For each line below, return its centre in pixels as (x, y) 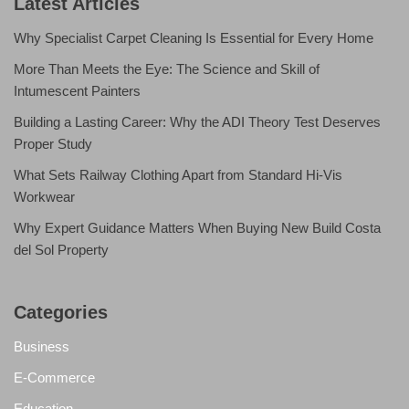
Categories (61, 313)
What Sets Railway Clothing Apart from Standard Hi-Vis (178, 175)
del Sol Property (61, 250)
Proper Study (53, 144)
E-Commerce (54, 378)
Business (42, 347)
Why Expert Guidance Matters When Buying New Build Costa (197, 228)
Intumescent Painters (77, 91)
